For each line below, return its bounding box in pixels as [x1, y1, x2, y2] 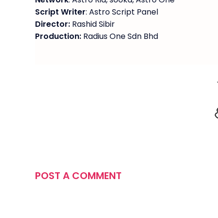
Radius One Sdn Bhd [81, 31, 158, 42]
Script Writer [35, 6, 86, 18]
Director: [35, 18, 70, 30]
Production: [35, 31, 81, 42]
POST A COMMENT [35, 169, 122, 182]
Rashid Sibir [70, 18, 115, 30]
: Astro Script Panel [86, 6, 158, 18]
